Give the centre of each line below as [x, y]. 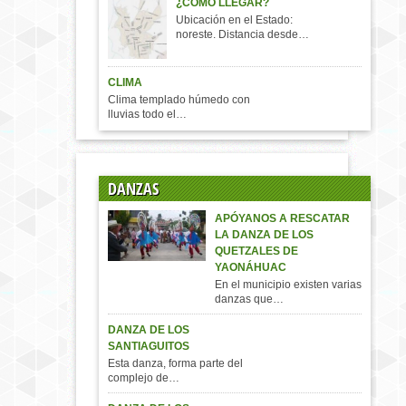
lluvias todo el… [147, 115]
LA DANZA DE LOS [264, 235]
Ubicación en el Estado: [234, 20]
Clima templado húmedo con [179, 100]
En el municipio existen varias [288, 285]
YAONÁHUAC [251, 268]
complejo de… [144, 378]
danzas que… [249, 300]
